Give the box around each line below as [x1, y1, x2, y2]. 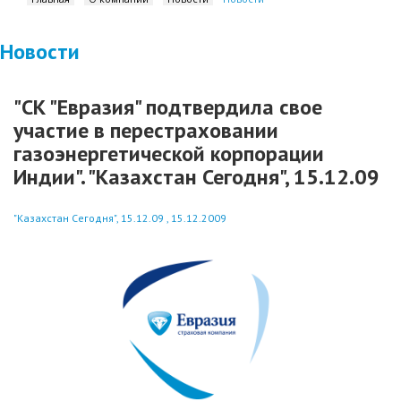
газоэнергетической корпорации [13, 140, 324, 167]
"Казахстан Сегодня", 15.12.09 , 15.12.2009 [13, 211, 226, 225]
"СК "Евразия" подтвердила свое [13, 93, 322, 121]
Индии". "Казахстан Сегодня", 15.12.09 [13, 163, 380, 191]
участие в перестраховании [13, 116, 278, 144]
